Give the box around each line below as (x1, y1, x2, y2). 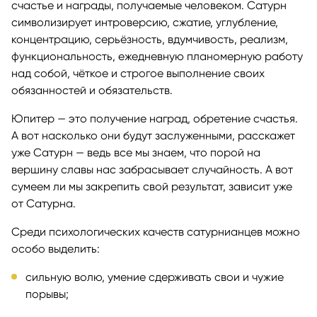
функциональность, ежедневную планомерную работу (11, 49, 303, 63)
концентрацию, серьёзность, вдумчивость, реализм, (11, 32, 288, 46)
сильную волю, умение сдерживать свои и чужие (25, 270, 284, 284)
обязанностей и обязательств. (11, 83, 173, 97)
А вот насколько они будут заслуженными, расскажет (11, 128, 295, 142)
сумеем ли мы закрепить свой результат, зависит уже (11, 179, 292, 193)
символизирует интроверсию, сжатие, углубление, (11, 15, 278, 29)
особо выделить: (11, 241, 100, 255)
